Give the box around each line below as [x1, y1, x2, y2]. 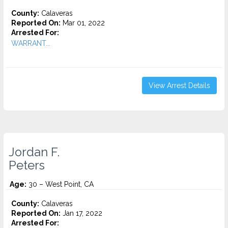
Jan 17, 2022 [61, 209, 102, 217]
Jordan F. [9, 145, 60, 159]
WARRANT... [11, 39, 50, 47]
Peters [9, 158, 45, 173]
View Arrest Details [149, 81, 210, 90]
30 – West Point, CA [26, 180, 94, 188]
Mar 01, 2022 [61, 19, 105, 27]
